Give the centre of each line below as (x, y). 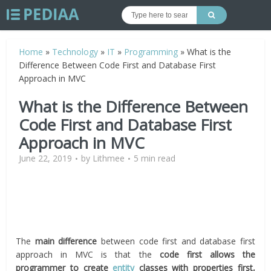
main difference (66, 241)
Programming (151, 52)
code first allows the (207, 254)
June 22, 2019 (46, 158)
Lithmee (109, 158)
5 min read (155, 158)
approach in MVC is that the (88, 254)
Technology (75, 52)
